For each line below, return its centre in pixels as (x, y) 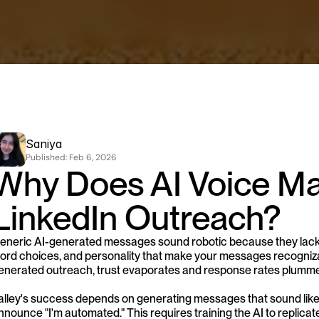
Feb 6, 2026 (93, 157)
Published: (47, 157)
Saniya (44, 143)
